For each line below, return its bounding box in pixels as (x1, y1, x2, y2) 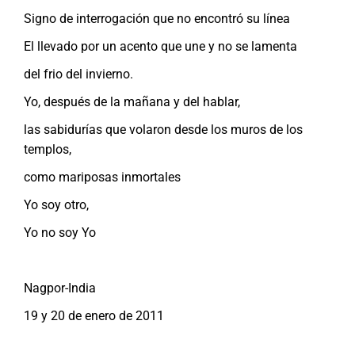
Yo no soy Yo (24, 224, 96, 240)
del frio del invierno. (24, 66, 133, 82)
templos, (24, 141, 71, 157)
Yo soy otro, (24, 197, 89, 212)
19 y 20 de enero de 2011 (24, 307, 164, 323)
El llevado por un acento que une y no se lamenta (24, 38, 297, 54)
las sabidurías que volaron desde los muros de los (24, 121, 303, 137)
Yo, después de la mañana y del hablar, (24, 94, 240, 109)
